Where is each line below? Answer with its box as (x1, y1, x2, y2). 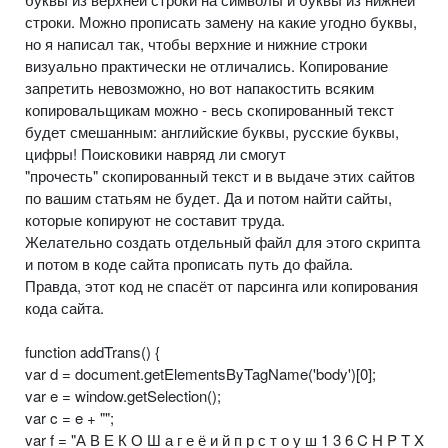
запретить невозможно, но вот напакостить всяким (25, 76, 374, 98)
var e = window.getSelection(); (25, 384, 221, 406)
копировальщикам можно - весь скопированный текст (25, 98, 394, 120)
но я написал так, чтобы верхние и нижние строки (25, 32, 367, 54)
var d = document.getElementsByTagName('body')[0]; (25, 362, 376, 384)
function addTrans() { (25, 340, 160, 362)
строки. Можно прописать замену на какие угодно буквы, (25, 10, 417, 32)
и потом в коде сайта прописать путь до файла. (25, 252, 353, 274)
